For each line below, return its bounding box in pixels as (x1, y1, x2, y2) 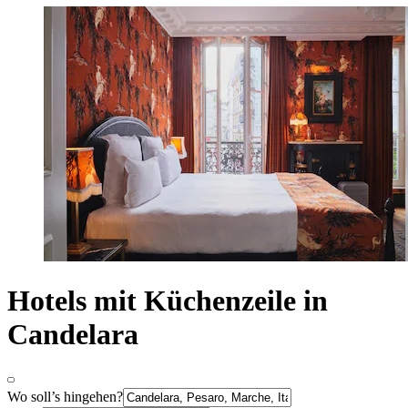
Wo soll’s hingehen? (7, 388, 123, 404)
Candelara (7, 318, 138, 352)
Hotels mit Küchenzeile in (7, 284, 328, 318)
